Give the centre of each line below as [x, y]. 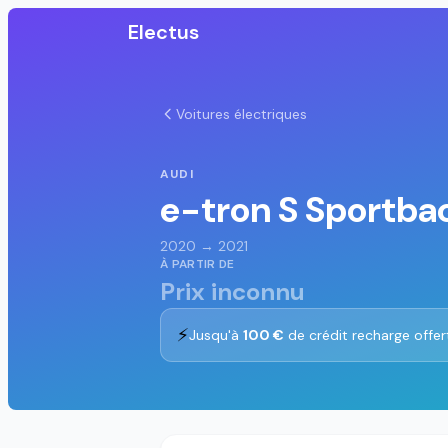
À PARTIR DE [197, 264]
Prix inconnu [232, 291]
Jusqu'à [216, 335]
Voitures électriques [241, 114]
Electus [163, 32]
